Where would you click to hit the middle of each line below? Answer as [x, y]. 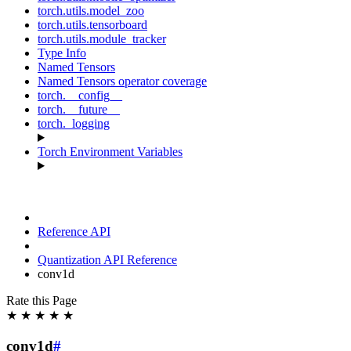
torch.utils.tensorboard [92, 25]
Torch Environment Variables [110, 152]
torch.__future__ [79, 109]
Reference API [74, 232]
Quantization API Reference [107, 260]
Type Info [62, 53]
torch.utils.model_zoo [91, 11]
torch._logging [74, 123]
